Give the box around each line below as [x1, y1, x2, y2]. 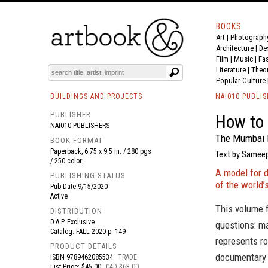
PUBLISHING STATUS [50, 171, 126, 180]
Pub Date [50, 182, 78, 191]
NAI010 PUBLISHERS [50, 121, 109, 130]
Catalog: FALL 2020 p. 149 [50, 227, 131, 236]
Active [50, 192, 68, 200]
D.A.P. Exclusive [50, 218, 95, 226]
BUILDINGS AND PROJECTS [50, 92, 142, 100]
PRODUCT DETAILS [50, 242, 117, 251]
